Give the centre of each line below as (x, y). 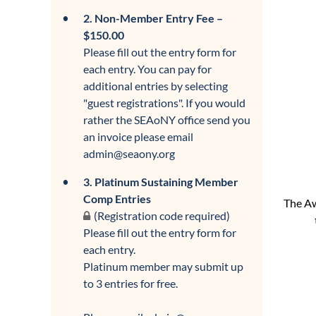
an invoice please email (138, 136)
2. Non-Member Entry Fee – (153, 18)
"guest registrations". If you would (164, 103)
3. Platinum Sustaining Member (161, 182)
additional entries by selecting (156, 86)
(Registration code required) (162, 215)
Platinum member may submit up (163, 266)
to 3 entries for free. (130, 283)
